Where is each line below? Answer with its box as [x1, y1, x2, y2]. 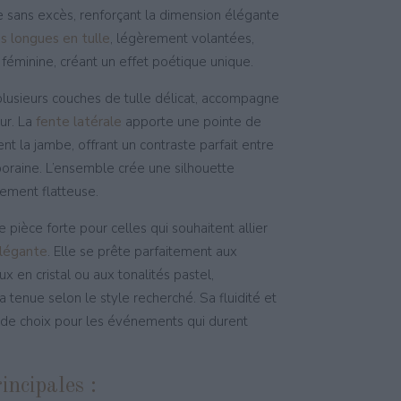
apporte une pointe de [121, 113, 261, 131]
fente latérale [35, 113, 122, 131]
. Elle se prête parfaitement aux [47, 243, 237, 260]
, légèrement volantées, [109, 30, 254, 47]
